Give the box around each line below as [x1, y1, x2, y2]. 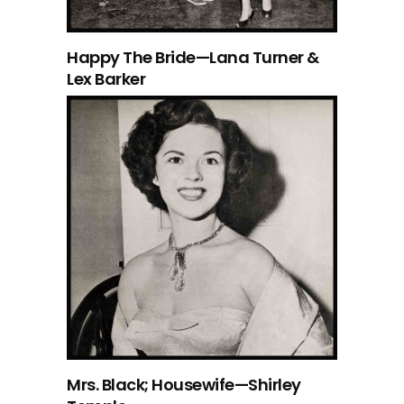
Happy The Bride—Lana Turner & [67, 45, 319, 69]
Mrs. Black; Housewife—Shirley [67, 372, 301, 396]
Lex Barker [67, 67, 145, 90]
